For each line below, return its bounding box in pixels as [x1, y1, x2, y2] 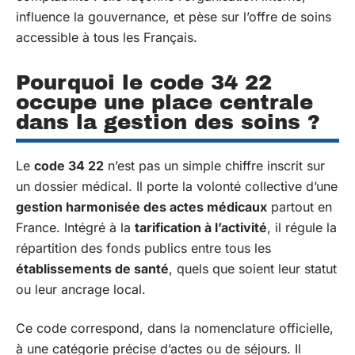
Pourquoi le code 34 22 [16, 71, 272, 94]
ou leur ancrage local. [16, 281, 146, 297]
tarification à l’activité [135, 219, 267, 235]
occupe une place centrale [16, 91, 313, 113]
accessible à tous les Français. [16, 29, 197, 45]
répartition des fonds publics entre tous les [16, 240, 271, 256]
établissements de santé [16, 261, 169, 277]
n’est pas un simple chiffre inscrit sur [104, 158, 325, 174]
